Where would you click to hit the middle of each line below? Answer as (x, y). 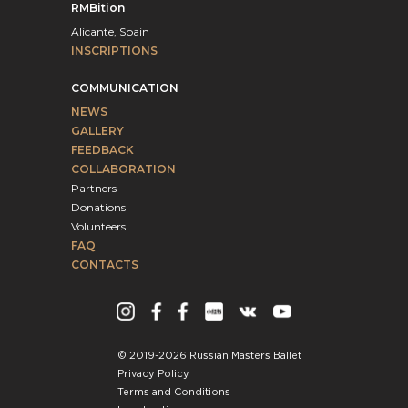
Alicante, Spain (110, 31)
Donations (98, 207)
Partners (94, 188)
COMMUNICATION (125, 87)
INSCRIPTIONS (114, 50)
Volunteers (98, 226)
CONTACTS (105, 264)
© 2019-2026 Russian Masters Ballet (209, 356)
